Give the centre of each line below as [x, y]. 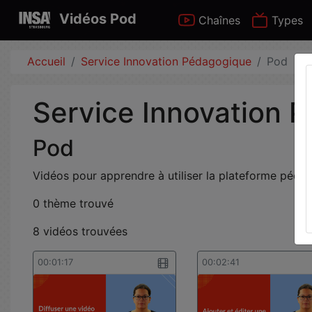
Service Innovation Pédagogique [166, 61]
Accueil [46, 61]
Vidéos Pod [98, 19]
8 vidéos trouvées [80, 231]
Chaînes [218, 20]
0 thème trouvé [73, 203]
